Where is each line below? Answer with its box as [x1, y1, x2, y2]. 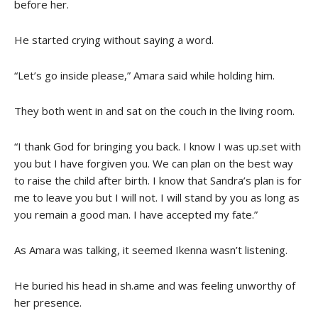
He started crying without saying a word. [14, 32, 214, 47]
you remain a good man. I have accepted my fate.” [14, 207, 258, 221]
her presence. [14, 295, 82, 309]
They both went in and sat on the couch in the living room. [14, 103, 295, 118]
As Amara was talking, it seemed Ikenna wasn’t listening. [14, 242, 287, 257]
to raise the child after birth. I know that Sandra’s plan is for [14, 172, 302, 187]
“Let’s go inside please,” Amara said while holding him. [14, 67, 275, 82]
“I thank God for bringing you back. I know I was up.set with [14, 138, 301, 153]
